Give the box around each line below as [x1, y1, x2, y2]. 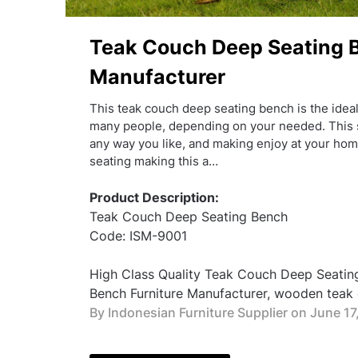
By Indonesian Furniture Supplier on [89, 304, 307, 321]
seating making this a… [89, 153, 218, 169]
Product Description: [89, 189, 219, 206]
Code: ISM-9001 [89, 228, 187, 245]
